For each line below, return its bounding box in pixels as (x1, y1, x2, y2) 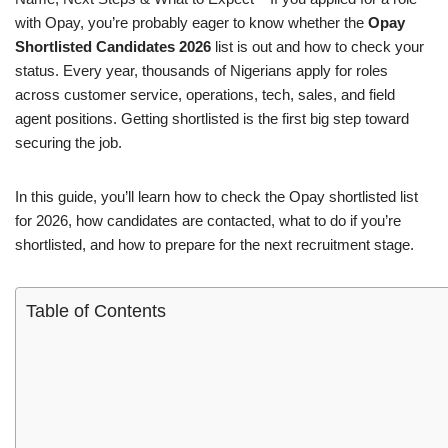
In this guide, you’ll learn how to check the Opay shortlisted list (15, 188, 418, 206)
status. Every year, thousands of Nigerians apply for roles (15, 62, 388, 80)
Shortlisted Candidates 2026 (15, 38, 211, 56)
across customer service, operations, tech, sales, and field (15, 86, 395, 104)
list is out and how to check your (211, 38, 424, 56)
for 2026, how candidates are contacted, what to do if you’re (15, 212, 401, 230)
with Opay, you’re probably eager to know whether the (15, 14, 368, 32)
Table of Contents (26, 301, 166, 322)
